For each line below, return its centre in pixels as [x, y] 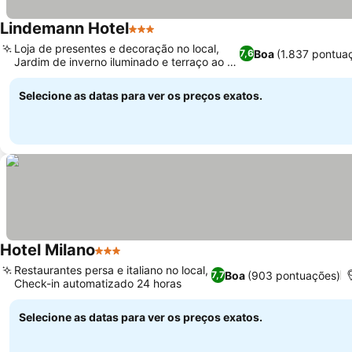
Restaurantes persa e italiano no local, [111, 270]
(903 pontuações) [294, 275]
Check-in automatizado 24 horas [98, 283]
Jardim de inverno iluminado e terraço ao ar [126, 62]
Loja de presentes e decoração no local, [117, 48]
